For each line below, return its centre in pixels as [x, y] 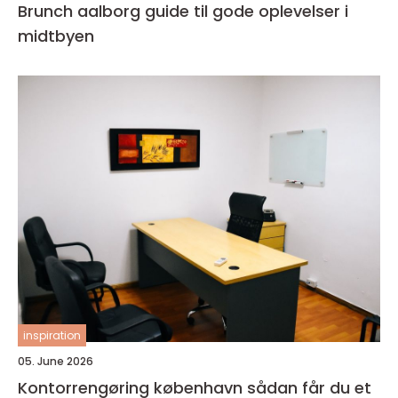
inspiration [52, 335]
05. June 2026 [56, 361]
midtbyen [56, 36]
